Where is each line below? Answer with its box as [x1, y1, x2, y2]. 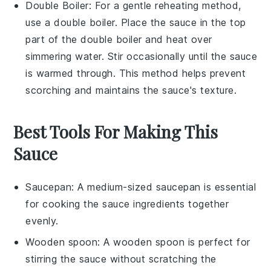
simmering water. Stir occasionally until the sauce [25, 50, 258, 62]
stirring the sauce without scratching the [25, 252, 217, 265]
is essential [200, 180, 256, 193]
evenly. [25, 214, 59, 227]
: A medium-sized [71, 180, 156, 193]
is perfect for [184, 235, 250, 248]
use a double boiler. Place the [25, 16, 169, 28]
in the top [197, 16, 246, 28]
